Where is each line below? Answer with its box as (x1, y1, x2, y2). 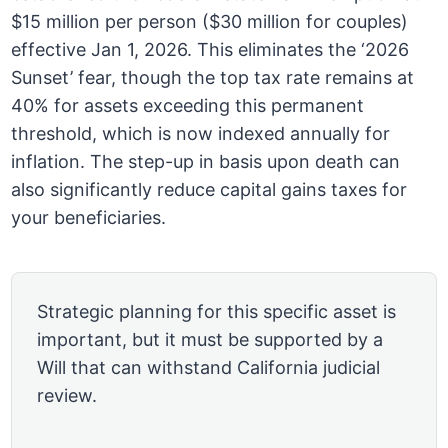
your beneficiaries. (11, 207, 167, 229)
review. (37, 385, 98, 407)
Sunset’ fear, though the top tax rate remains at (11, 67, 415, 89)
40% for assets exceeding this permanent (11, 95, 365, 117)
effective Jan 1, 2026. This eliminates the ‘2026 (11, 39, 410, 61)
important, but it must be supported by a (37, 329, 384, 351)
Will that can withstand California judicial (37, 357, 381, 379)
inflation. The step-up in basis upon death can (11, 151, 401, 173)
